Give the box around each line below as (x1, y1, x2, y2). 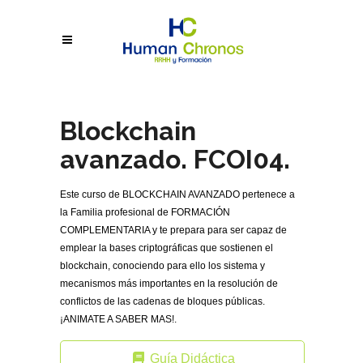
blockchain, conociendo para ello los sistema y (60, 260, 265, 271)
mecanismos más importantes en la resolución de (60, 278, 278, 289)
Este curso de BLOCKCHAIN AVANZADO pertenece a (60, 189, 295, 200)
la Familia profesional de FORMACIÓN (60, 207, 230, 218)
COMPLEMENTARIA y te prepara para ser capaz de (60, 224, 287, 236)
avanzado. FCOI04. (60, 144, 290, 174)
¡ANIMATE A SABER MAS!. (60, 314, 177, 325)
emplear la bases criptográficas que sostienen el (60, 242, 273, 254)
